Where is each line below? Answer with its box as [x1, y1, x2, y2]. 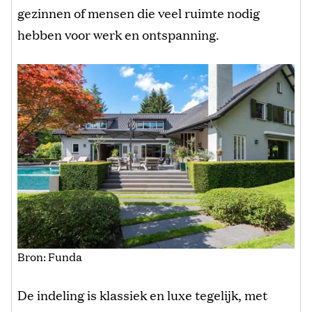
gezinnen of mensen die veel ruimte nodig [17, 3, 260, 22]
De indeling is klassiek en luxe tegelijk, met [17, 285, 267, 304]
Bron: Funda [17, 248, 82, 265]
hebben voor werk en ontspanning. [17, 24, 219, 43]
